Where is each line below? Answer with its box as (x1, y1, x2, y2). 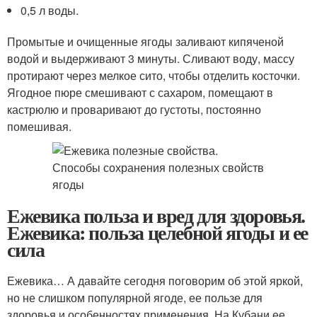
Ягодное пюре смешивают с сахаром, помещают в (7, 84, 273, 100)
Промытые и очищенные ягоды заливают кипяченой (7, 33, 284, 50)
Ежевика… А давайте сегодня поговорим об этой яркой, (7, 272, 303, 289)
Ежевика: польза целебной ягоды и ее (7, 218, 309, 247)
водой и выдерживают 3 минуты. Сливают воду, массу (7, 50, 294, 67)
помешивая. (7, 118, 71, 134)
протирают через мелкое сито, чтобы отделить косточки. (7, 67, 300, 83)
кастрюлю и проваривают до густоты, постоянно (7, 101, 261, 117)
